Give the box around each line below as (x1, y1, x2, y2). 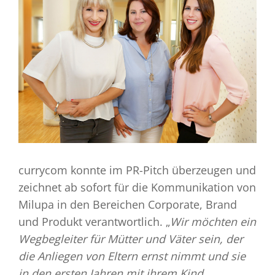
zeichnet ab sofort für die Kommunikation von (18, 180, 256, 195)
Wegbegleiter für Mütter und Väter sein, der (18, 231, 243, 247)
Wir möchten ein (170, 214, 256, 230)
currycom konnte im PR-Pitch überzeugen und (18, 163, 256, 178)
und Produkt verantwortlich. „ (18, 214, 170, 230)
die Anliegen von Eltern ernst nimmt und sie (18, 249, 246, 264)
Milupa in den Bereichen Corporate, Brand (18, 197, 237, 212)
